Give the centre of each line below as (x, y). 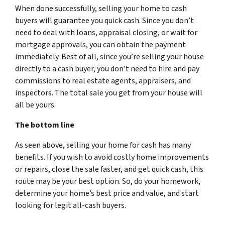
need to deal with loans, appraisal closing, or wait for (106, 32)
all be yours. (35, 105)
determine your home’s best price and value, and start (107, 193)
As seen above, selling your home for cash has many (103, 145)
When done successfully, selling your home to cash (101, 8)
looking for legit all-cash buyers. (71, 205)
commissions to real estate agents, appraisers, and (103, 81)
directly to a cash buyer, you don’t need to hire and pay (107, 69)
